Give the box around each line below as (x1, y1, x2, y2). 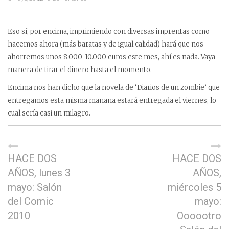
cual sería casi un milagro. (8, 109, 90, 118)
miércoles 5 (168, 181, 221, 193)
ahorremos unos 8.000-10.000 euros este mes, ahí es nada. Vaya (8, 53, 215, 61)
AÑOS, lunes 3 (8, 167, 71, 179)
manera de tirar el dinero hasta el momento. (8, 65, 152, 74)
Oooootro (177, 210, 221, 222)
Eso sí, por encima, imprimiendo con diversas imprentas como (8, 27, 210, 36)
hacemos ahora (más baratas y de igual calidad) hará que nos (8, 40, 203, 49)
